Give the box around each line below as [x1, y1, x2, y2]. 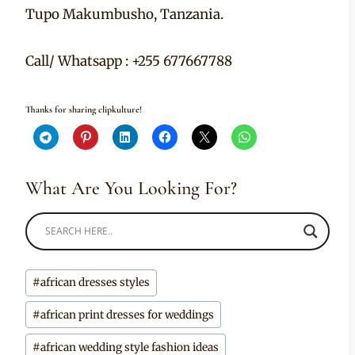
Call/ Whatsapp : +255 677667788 [25, 52, 232, 70]
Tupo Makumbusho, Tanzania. [25, 5, 223, 23]
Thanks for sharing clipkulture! [25, 103, 142, 115]
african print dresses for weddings [40, 307, 215, 322]
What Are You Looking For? [25, 176, 237, 200]
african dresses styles [40, 276, 151, 290]
